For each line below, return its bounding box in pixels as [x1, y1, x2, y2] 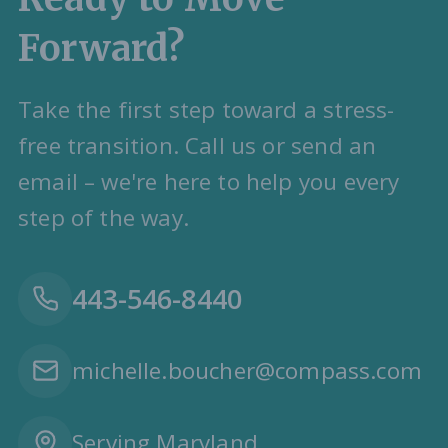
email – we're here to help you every [18, 165, 400, 197]
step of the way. [18, 201, 189, 233]
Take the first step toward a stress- [18, 93, 395, 125]
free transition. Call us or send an [18, 129, 377, 161]
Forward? [18, 25, 186, 71]
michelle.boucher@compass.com [72, 354, 423, 386]
